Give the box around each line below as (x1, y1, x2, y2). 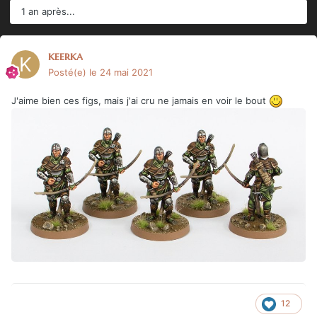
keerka (48, 48, 83, 63)
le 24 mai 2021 (89, 66, 153, 78)
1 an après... (21, 5, 75, 17)
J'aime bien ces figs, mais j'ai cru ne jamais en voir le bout (11, 94, 269, 106)
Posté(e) (48, 66, 89, 78)
